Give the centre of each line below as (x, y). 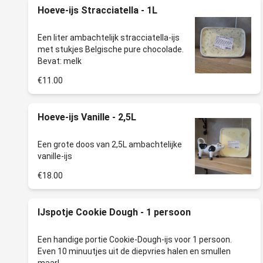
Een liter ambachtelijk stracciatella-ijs (109, 38)
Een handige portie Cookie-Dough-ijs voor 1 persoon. (135, 240)
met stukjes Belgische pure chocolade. (111, 49)
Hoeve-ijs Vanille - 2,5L (87, 117)
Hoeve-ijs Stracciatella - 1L (97, 10)
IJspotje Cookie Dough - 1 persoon (114, 212)
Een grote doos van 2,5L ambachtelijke (110, 144)
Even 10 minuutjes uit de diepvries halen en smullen (134, 251)
